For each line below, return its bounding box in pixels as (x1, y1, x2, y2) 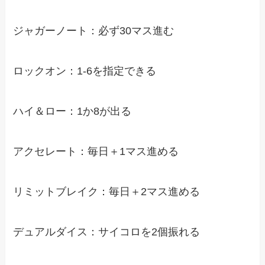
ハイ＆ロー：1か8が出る (13, 105, 132, 118)
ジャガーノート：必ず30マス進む (13, 25, 174, 37)
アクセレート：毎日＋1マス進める (13, 145, 179, 157)
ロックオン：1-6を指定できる (13, 65, 157, 77)
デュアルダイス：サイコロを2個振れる (13, 225, 201, 238)
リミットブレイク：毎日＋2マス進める (13, 185, 201, 198)
